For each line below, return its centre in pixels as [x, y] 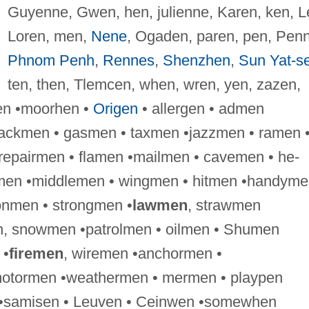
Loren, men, [49, 36]
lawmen [160, 205]
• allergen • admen [201, 108]
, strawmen [224, 205]
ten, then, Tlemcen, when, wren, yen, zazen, [154, 84]
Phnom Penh [51, 60]
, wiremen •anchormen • [142, 253]
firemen [36, 253]
